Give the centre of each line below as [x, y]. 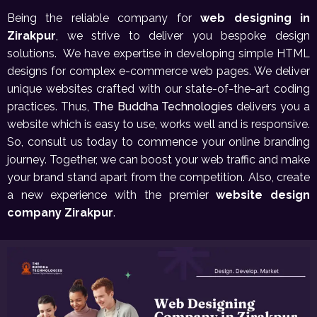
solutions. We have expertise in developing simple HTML [158, 53]
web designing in [255, 18]
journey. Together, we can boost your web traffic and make [158, 160]
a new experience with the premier [112, 195]
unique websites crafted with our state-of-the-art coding [158, 89]
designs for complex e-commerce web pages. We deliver [158, 71]
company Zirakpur [60, 213]
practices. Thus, [50, 106]
